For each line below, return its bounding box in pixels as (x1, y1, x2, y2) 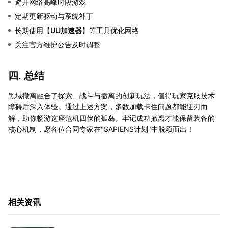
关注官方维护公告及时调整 (15, 40, 100, 49)
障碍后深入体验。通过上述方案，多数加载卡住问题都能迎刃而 (8, 102, 208, 111)
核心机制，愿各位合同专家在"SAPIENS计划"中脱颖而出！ (8, 125, 194, 134)
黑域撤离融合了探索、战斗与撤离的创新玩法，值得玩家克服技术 (8, 91, 215, 100)
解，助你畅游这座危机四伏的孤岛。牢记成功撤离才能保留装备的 (8, 113, 215, 123)
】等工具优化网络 (82, 26, 139, 35)
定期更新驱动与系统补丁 (15, 12, 93, 21)
